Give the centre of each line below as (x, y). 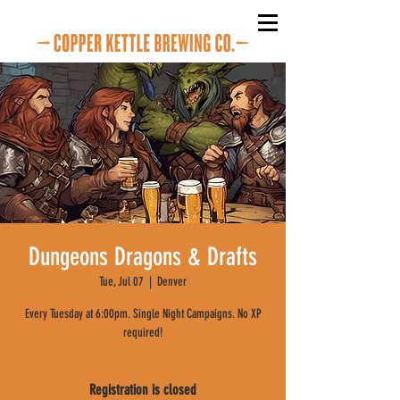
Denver (172, 282)
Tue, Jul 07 (121, 282)
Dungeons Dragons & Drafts (143, 257)
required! (143, 333)
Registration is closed (143, 390)
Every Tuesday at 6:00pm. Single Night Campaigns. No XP (143, 314)
